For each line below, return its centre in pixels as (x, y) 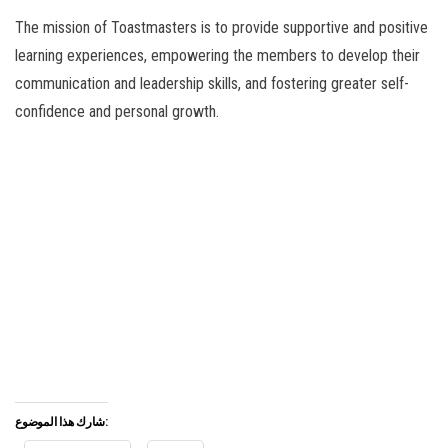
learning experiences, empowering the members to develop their (217, 56)
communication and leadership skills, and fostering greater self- (212, 84)
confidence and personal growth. (117, 112)
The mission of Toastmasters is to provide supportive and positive (221, 28)
